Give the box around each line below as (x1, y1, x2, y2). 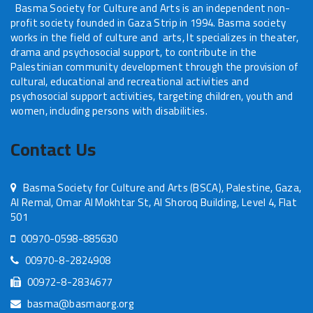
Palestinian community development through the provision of (10, 57, 299, 77)
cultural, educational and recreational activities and (10, 71, 249, 92)
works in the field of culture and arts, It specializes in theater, (10, 27, 299, 48)
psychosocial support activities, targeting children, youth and (10, 86, 293, 106)
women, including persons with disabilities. (10, 101, 210, 121)
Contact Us (10, 132, 96, 166)
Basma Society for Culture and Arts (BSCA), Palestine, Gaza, (20, 177, 302, 198)
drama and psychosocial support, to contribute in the (10, 42, 257, 62)
